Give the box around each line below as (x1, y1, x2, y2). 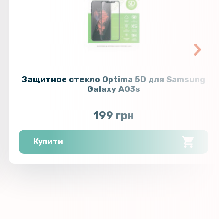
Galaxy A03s (87, 84, 140, 94)
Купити (33, 137, 64, 147)
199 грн (93, 109, 134, 123)
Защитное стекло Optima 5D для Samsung (22, 74, 205, 85)
